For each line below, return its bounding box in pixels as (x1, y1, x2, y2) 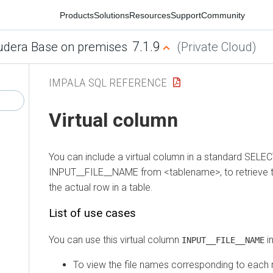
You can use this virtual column (34, 233, 167, 246)
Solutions (79, 10, 115, 20)
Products (44, 10, 79, 20)
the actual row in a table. (34, 181, 138, 193)
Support (155, 10, 186, 20)
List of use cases (34, 206, 121, 220)
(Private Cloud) (161, 40, 242, 54)
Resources (114, 10, 156, 20)
